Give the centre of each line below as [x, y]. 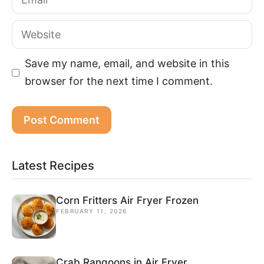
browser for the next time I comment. [119, 81]
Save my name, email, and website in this [127, 63]
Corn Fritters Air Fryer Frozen [127, 200]
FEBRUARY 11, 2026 [92, 211]
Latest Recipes [53, 166]
